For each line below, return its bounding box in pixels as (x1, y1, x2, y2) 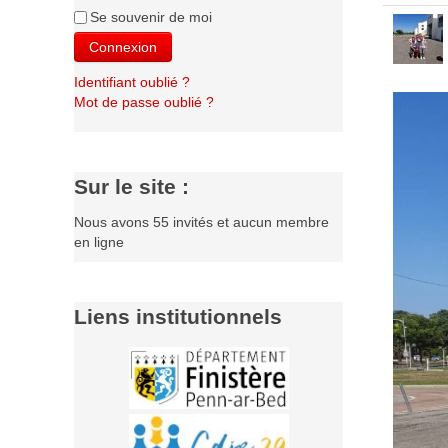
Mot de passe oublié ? (74, 94, 214, 110)
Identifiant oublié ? (74, 74, 190, 90)
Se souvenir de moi (90, 9, 212, 25)
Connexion (89, 39, 157, 55)
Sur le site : (74, 175, 189, 198)
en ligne (74, 234, 124, 250)
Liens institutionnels (74, 305, 282, 328)
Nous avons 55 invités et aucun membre (74, 214, 329, 230)
